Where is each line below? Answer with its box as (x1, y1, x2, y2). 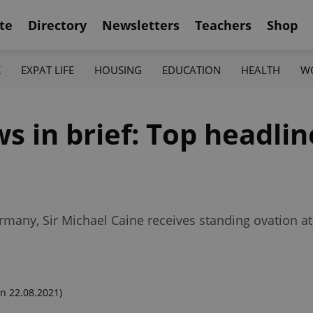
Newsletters (102, 16, 180, 34)
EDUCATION (162, 62, 221, 77)
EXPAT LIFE (20, 62, 74, 77)
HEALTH (241, 62, 281, 77)
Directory (28, 16, 87, 34)
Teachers (195, 16, 252, 34)
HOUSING (94, 62, 142, 77)
